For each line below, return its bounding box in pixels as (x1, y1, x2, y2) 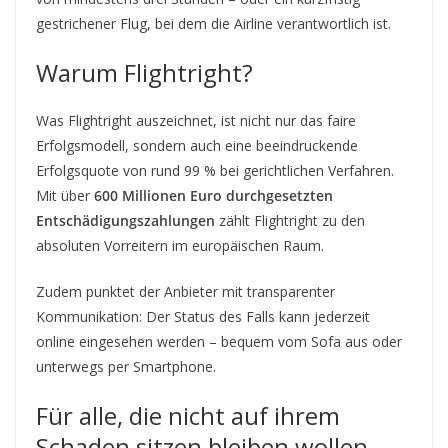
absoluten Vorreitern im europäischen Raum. (36, 235, 324, 255)
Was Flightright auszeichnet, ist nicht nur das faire (36, 110, 356, 130)
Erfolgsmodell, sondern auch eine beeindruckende (36, 135, 358, 155)
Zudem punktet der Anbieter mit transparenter (36, 281, 335, 301)
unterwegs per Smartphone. (36, 356, 216, 376)
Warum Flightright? (36, 55, 253, 89)
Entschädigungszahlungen (36, 210, 215, 230)
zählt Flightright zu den (215, 210, 365, 230)
